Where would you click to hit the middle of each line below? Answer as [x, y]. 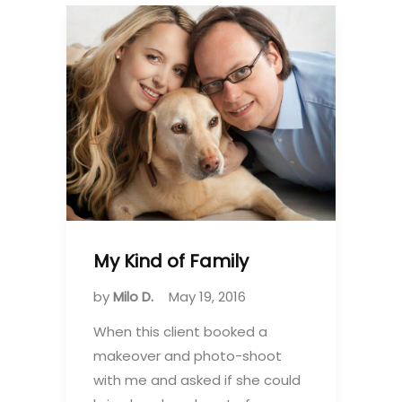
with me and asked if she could [197, 380]
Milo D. [135, 296]
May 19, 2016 [207, 296]
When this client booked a [180, 331]
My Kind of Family [171, 261]
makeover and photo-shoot [188, 355]
